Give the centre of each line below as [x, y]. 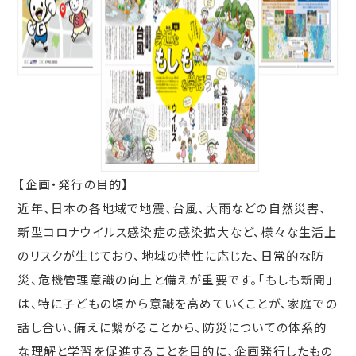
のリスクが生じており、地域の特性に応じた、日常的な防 [171, 256]
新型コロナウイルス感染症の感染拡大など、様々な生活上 [178, 232]
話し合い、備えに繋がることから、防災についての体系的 [172, 327]
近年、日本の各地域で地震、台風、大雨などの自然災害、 [172, 208]
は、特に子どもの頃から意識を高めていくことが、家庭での [178, 304]
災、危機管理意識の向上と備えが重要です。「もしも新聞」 [176, 280]
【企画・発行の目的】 [74, 184]
